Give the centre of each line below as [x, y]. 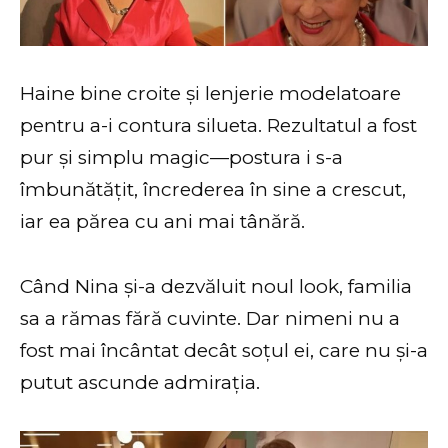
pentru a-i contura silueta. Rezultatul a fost [218, 126]
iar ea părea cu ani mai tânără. [162, 222]
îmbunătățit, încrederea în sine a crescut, [213, 190]
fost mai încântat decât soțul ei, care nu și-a [224, 350]
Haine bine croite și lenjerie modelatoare [210, 94]
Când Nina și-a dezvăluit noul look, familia [216, 286]
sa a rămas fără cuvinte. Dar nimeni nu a [210, 318]
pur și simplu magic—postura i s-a [181, 158]
